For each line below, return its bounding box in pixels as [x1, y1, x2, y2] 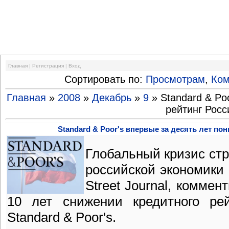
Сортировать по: [64, 73, 146, 85]
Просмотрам [146, 73, 205, 85]
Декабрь [92, 92, 132, 104]
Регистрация [32, 62, 64, 68]
